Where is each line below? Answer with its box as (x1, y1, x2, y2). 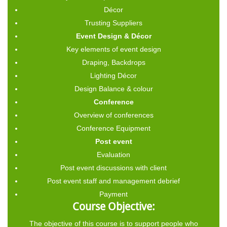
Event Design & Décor (75, 31, 152, 40)
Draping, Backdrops (82, 58, 145, 66)
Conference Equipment (77, 124, 150, 132)
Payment (99, 190, 128, 198)
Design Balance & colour (74, 84, 153, 93)
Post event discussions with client (60, 163, 167, 172)
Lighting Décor (90, 71, 137, 80)
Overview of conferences (73, 110, 154, 119)
